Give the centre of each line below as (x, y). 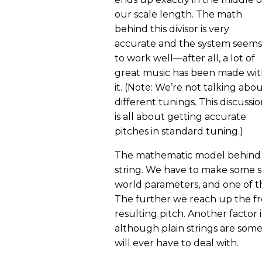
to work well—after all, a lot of (185, 58)
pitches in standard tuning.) (179, 131)
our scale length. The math (178, 14)
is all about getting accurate (180, 116)
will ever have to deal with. (177, 243)
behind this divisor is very (172, 29)
